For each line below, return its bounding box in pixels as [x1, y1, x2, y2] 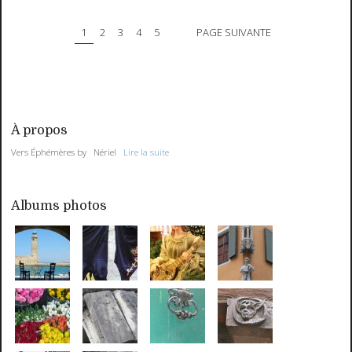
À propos [11, 123, 68, 138]
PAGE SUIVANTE [196, 24, 271, 39]
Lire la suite [123, 145, 170, 158]
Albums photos [11, 197, 108, 213]
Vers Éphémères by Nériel [11, 145, 124, 158]
